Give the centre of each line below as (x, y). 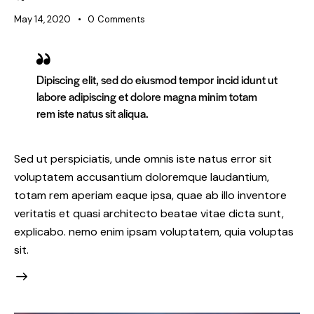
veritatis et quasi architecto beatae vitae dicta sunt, (149, 213)
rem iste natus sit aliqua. (93, 113)
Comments (121, 20)
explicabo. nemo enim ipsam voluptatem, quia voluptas (154, 231)
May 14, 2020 (42, 20)
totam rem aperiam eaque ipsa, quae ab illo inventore (150, 195)
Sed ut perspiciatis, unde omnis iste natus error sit (143, 158)
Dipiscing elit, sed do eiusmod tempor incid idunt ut (157, 79)
